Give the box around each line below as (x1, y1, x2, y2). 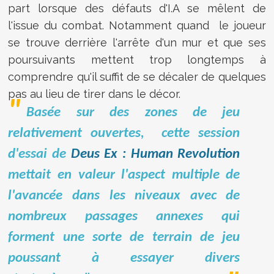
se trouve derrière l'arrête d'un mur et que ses (8, 35, 266, 49)
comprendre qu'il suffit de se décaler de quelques (8, 70, 266, 83)
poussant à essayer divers (8, 251, 240, 265)
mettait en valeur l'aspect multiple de (8, 168, 240, 182)
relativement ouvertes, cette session (8, 126, 240, 141)
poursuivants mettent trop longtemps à (8, 53, 266, 66)
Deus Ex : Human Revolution (70, 147, 240, 161)
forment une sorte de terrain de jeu (8, 230, 240, 245)
